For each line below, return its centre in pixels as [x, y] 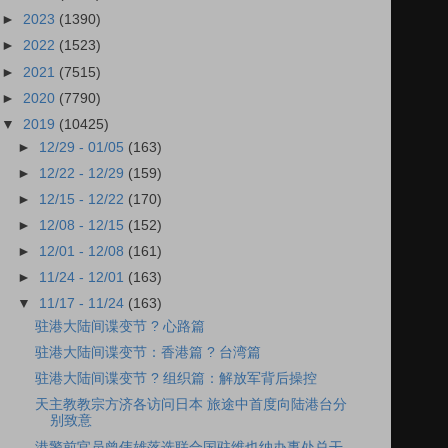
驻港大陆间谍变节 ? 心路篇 [119, 326]
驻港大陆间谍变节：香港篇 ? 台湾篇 [147, 353]
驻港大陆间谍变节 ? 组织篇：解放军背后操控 [175, 379]
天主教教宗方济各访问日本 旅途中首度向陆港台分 [190, 405]
